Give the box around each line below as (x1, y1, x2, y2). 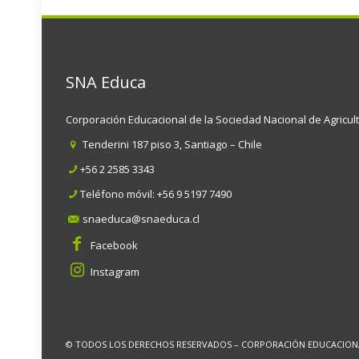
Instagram (91, 264, 139, 280)
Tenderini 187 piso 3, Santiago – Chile (80, 137, 263, 152)
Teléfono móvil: (80, 187, 158, 202)
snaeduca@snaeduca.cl (83, 212, 200, 227)
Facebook (91, 238, 138, 253)
